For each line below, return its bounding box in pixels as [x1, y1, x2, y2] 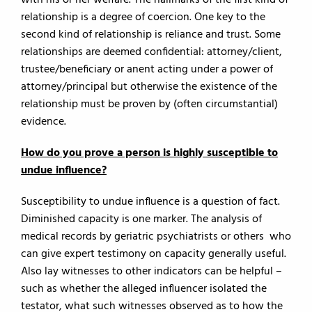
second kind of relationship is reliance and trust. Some [21, 26, 281, 44]
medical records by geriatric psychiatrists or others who [21, 228, 291, 246]
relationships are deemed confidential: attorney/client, [21, 43, 282, 61]
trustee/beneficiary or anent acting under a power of [21, 61, 273, 79]
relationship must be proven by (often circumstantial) [21, 95, 278, 114]
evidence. [21, 113, 66, 131]
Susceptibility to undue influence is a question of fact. [21, 193, 280, 211]
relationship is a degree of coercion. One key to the [21, 8, 265, 26]
